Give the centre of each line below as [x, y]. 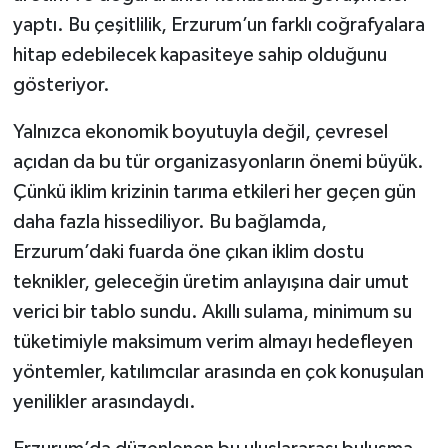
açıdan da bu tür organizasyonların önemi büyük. [218, 161]
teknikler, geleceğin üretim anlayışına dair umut [210, 281]
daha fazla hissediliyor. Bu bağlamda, [169, 221]
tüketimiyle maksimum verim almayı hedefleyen [212, 341]
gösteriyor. [61, 84]
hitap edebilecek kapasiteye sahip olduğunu [199, 54]
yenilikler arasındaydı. [104, 401]
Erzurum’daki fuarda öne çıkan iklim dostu [188, 251]
